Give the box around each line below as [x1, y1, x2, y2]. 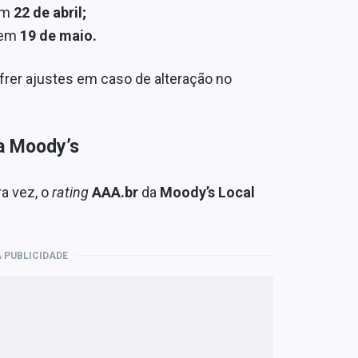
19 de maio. [19, 26, 97, 44]
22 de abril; [13, 3, 86, 21]
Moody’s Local [160, 183, 255, 201]
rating [49, 183, 89, 201]
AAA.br [92, 183, 138, 201]
